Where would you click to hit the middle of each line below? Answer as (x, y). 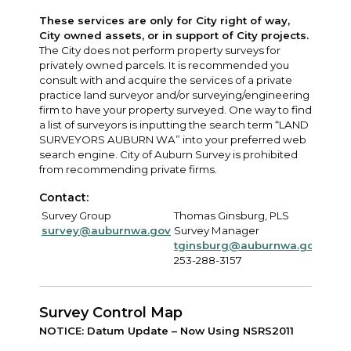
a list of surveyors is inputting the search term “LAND (174, 124)
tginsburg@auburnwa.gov (247, 245)
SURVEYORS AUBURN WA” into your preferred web (173, 139)
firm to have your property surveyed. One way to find (175, 109)
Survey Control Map (111, 312)
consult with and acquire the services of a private (166, 80)
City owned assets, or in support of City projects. (174, 35)
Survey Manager (217, 230)
